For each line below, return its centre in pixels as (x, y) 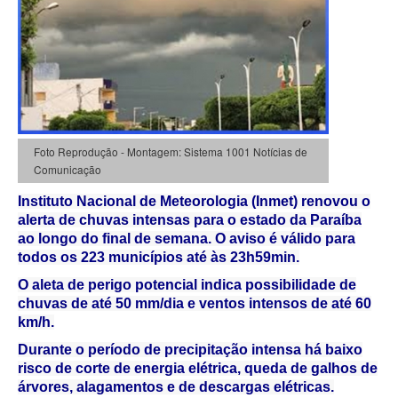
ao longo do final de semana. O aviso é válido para (187, 238)
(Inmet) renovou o (309, 201)
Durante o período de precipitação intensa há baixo (190, 349)
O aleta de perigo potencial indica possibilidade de (187, 284)
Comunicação (67, 169)
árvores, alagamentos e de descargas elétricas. (176, 386)
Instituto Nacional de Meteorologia (133, 201)
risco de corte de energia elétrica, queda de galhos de (198, 368)
